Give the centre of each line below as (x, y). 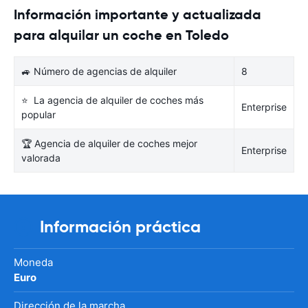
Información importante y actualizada (137, 14)
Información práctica (120, 227)
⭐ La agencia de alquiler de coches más (112, 100)
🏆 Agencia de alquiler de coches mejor (109, 143)
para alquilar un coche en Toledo (121, 35)
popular (38, 114)
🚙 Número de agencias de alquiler (99, 71)
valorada (41, 157)
